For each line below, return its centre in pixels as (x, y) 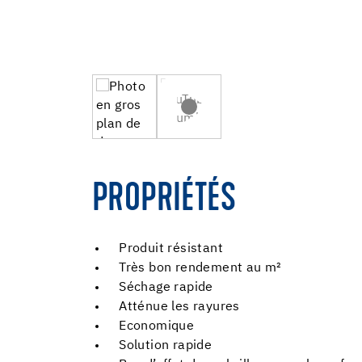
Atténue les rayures (179, 307)
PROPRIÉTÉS (164, 201)
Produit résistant (171, 249)
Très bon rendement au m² (200, 269)
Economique (157, 327)
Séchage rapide (166, 288)
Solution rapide (166, 346)
